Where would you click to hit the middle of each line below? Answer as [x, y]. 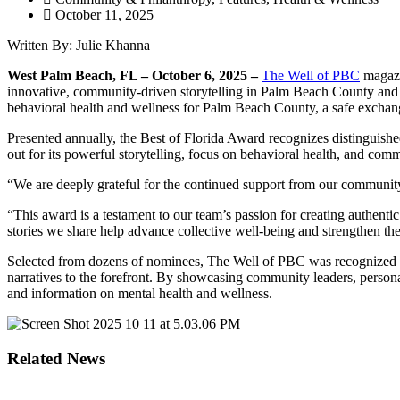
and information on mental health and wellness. [140, 293]
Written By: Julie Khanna [79, 45]
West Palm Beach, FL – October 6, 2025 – [134, 75]
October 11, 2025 [104, 14]
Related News [56, 358]
